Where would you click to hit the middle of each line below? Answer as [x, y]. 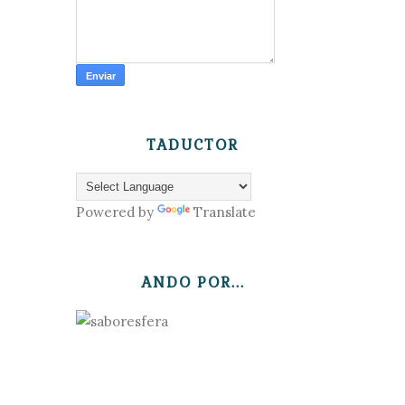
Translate [225, 212]
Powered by [117, 212]
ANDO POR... [193, 282]
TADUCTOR [193, 145]
